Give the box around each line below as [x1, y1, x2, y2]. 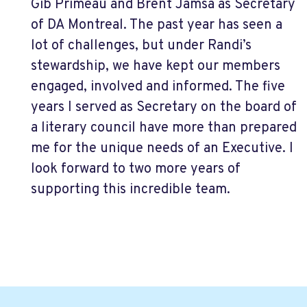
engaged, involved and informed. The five [31, 78, 285, 96]
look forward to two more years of [31, 160, 241, 178]
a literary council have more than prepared [31, 119, 297, 137]
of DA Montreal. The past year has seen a [31, 16, 282, 34]
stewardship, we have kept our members [31, 58, 280, 75]
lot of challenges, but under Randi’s [31, 37, 251, 55]
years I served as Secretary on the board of [31, 99, 297, 116]
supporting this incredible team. [31, 181, 230, 199]
